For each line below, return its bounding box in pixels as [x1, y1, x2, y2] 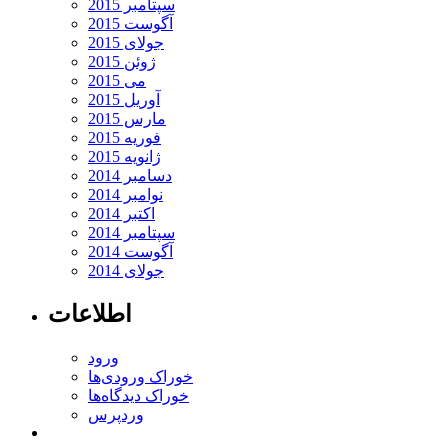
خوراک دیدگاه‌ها [88, 387, 189, 405]
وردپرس [88, 406, 144, 424]
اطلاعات [48, 301, 132, 328]
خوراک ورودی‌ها [88, 368, 193, 386]
